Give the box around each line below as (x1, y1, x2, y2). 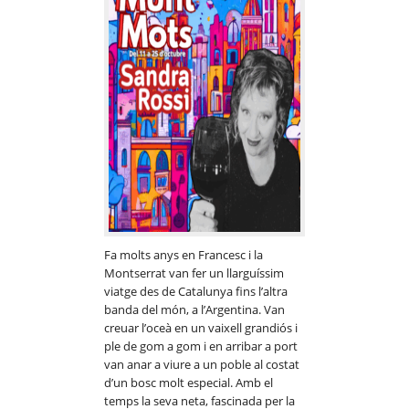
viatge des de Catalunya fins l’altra (104, 283, 288, 300)
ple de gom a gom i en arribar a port (104, 338, 298, 355)
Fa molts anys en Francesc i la (104, 246, 263, 264)
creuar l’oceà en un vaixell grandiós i (104, 320, 298, 337)
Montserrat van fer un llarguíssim (104, 265, 284, 282)
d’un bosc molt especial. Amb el (104, 374, 273, 392)
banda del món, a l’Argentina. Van (104, 301, 285, 319)
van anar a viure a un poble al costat (104, 356, 299, 373)
